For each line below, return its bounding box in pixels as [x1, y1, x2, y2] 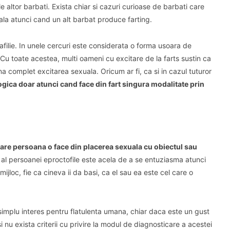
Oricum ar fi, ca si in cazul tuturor [101, 67, 212, 75]
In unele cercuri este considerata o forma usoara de [19, 41, 191, 50]
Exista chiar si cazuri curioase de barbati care [52, 2, 204, 11]
